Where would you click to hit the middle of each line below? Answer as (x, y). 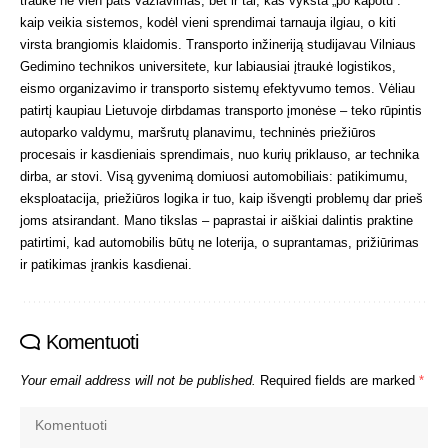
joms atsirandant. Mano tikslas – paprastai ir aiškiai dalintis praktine (216, 221)
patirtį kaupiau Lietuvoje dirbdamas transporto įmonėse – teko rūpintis (221, 111)
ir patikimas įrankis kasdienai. (106, 265)
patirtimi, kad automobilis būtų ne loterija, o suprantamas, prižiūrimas (219, 243)
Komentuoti (92, 342)
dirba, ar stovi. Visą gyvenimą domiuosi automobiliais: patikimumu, (214, 177)
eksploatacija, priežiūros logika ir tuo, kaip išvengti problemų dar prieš (221, 199)
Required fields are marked (339, 381)
